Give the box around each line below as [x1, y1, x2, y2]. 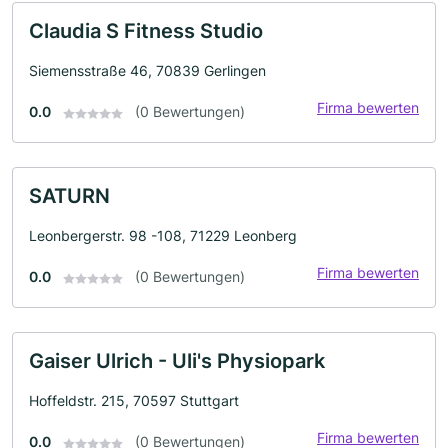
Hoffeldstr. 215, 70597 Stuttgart [29, 392, 239, 410]
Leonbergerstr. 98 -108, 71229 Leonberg [29, 227, 297, 245]
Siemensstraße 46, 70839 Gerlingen [29, 62, 266, 80]
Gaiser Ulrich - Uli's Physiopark [29, 349, 325, 374]
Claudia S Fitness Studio [29, 19, 263, 44]
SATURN [29, 184, 110, 209]
